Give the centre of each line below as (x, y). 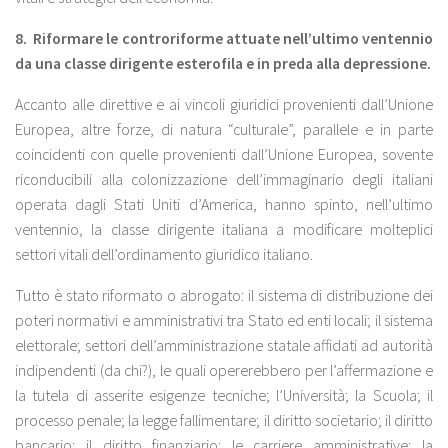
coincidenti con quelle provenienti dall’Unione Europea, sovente (224, 153)
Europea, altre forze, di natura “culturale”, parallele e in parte (224, 128)
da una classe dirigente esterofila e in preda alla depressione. (223, 62)
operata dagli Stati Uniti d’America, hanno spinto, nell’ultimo (224, 203)
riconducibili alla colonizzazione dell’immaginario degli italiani (224, 178)
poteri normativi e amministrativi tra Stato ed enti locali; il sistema (224, 319)
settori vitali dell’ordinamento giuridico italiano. (164, 253)
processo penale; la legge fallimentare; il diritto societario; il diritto (224, 419)
